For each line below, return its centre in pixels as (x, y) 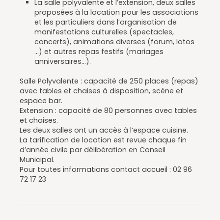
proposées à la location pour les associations (116, 12)
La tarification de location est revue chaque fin (103, 140)
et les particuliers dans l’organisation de (106, 22)
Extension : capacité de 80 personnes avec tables (108, 110)
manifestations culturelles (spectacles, (104, 32)
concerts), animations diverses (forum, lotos (114, 42)
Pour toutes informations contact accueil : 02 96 (106, 169)
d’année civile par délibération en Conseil (93, 150)
